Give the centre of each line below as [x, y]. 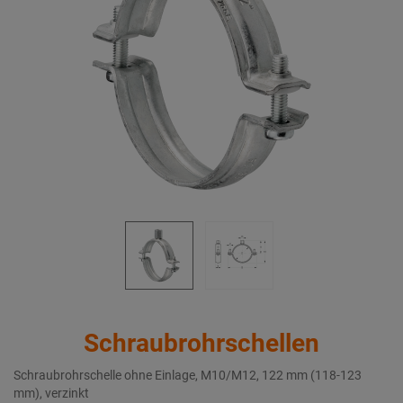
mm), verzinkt [51, 393]
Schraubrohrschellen [201, 343]
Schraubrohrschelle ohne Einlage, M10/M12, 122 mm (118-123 [188, 375]
